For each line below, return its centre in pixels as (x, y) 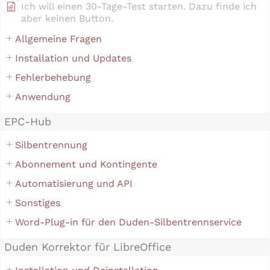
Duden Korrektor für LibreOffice (88, 246)
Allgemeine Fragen (58, 39)
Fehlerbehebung (53, 77)
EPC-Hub (28, 121)
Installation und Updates (73, 58)
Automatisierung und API (74, 183)
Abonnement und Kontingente (86, 164)
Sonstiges (38, 202)
